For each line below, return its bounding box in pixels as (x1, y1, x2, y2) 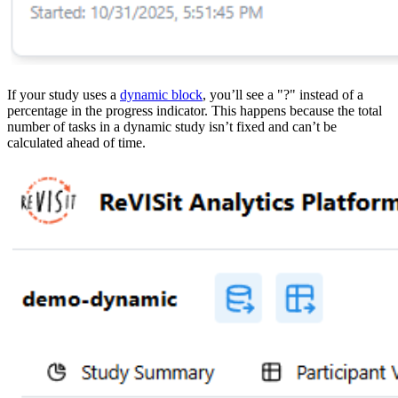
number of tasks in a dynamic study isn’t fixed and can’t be (7, 119, 337, 135)
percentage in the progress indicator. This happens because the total (7, 103, 382, 119)
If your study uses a (7, 87, 120, 103)
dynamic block (120, 87, 203, 103)
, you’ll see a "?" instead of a (203, 87, 363, 103)
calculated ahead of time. (7, 135, 146, 151)
